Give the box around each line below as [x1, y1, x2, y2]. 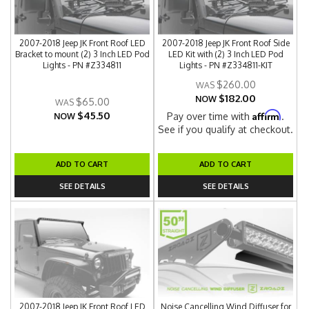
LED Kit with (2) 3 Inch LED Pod [168, 49, 283, 59]
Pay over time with [167, 110, 253, 122]
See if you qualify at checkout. [158, 123, 294, 135]
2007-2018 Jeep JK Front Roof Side [161, 38, 290, 48]
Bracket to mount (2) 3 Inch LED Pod [14, 49, 150, 59]
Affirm [252, 109, 282, 121]
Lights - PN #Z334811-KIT [179, 60, 272, 70]
